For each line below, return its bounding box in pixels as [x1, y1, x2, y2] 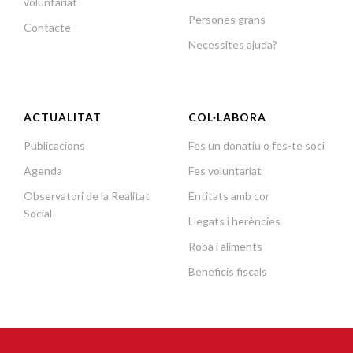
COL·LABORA [188, 110, 266, 124]
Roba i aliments [188, 239, 262, 253]
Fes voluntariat [188, 163, 262, 177]
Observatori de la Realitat [24, 188, 150, 203]
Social [24, 206, 52, 220]
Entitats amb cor [188, 188, 269, 203]
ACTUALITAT [24, 110, 102, 124]
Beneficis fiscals [188, 264, 267, 278]
